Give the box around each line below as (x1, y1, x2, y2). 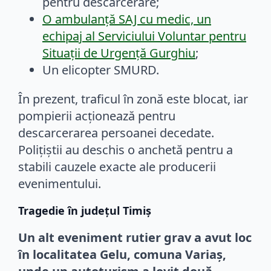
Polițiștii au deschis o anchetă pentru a (18, 141, 233, 158)
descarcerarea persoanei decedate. (18, 124, 214, 141)
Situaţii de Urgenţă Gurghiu (42, 44, 195, 61)
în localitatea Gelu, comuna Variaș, (18, 246, 226, 263)
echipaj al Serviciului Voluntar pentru (42, 27, 246, 44)
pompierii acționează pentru (18, 107, 175, 124)
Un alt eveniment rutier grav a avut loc (18, 229, 252, 246)
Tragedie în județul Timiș (18, 203, 151, 218)
